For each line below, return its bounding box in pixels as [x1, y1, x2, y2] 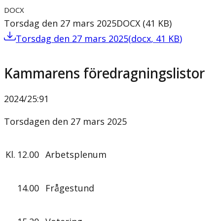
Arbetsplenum [45, 148, 107, 161]
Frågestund [45, 182, 94, 194]
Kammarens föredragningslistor [4, 64, 205, 83]
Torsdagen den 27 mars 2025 [4, 115, 127, 128]
